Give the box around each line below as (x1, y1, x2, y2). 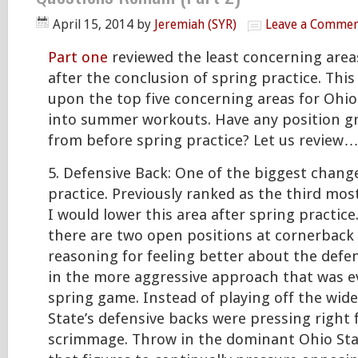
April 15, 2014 (53, 17, 133, 32)
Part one (48, 49, 108, 66)
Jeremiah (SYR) (154, 17, 237, 32)
